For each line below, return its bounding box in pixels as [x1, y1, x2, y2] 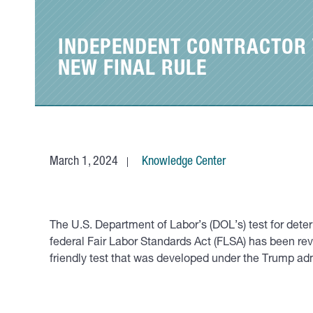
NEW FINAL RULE [57, 60, 207, 81]
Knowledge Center [142, 156, 226, 168]
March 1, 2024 [50, 156, 118, 168]
